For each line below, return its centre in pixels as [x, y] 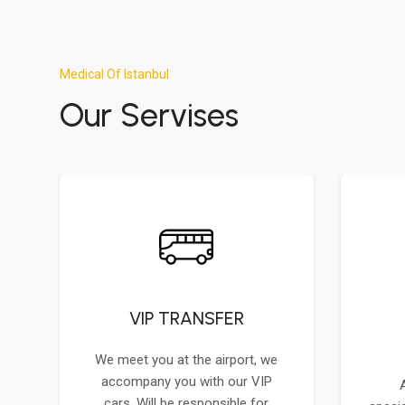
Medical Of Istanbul [114, 75]
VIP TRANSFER [186, 319]
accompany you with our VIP [186, 382]
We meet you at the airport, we [187, 360]
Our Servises [149, 116]
